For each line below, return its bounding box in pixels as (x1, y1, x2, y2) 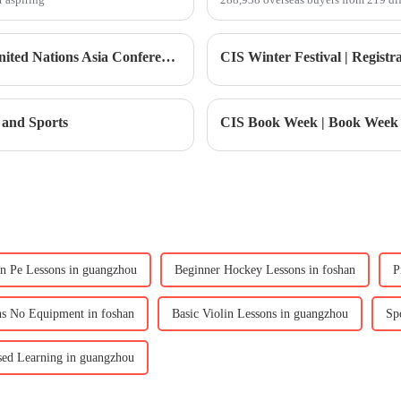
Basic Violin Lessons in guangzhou (172, 307, 348, 321)
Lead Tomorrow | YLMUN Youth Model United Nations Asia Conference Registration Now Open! (161, 49, 175, 65)
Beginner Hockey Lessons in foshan (175, 263, 355, 277)
